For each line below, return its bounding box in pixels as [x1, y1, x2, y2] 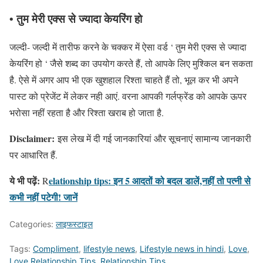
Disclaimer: [9, 131, 55, 146]
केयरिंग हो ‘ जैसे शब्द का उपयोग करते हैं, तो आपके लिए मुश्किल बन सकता [9, 57, 253, 70]
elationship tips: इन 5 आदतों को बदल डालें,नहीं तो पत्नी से [49, 174, 251, 188]
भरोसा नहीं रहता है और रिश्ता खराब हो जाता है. [9, 106, 164, 119]
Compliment [33, 244, 79, 254]
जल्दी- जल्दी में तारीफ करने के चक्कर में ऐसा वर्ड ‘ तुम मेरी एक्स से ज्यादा [9, 41, 247, 53]
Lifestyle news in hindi [140, 244, 224, 254]
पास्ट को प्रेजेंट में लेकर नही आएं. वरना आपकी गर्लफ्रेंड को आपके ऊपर [9, 90, 247, 103]
